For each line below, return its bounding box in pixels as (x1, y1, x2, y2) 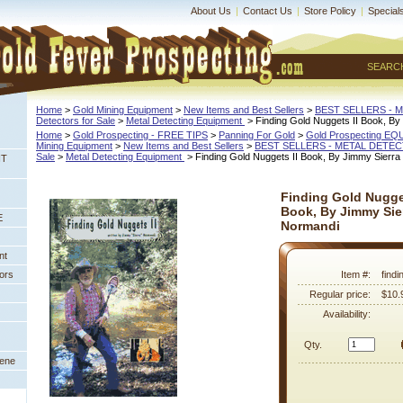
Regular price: (309, 289, 371, 300)
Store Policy (304, 5, 356, 16)
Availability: (323, 309, 371, 319)
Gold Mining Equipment (73, 104, 173, 115)
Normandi (281, 219, 340, 233)
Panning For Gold (219, 130, 295, 140)
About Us (191, 5, 231, 16)
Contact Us (243, 5, 292, 16)
